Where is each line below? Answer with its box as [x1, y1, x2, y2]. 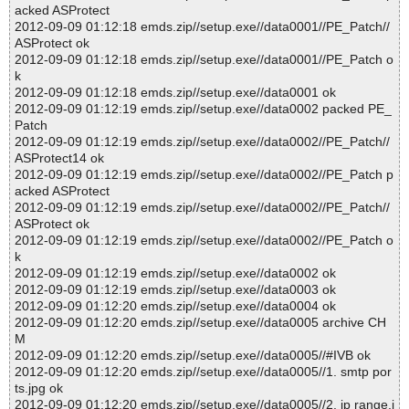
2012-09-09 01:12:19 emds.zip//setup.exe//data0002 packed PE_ [15, 101, 392, 117]
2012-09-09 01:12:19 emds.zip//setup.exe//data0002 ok [15, 266, 336, 281]
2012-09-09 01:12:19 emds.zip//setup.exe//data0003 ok [15, 282, 336, 298]
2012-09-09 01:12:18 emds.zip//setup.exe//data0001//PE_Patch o [15, 52, 393, 68]
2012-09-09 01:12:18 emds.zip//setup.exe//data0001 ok [15, 85, 336, 100]
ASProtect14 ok [15, 151, 104, 166]
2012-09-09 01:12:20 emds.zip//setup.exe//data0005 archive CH [15, 315, 386, 330]
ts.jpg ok [15, 381, 63, 396]
